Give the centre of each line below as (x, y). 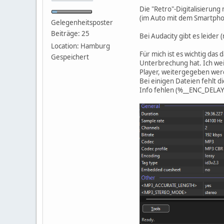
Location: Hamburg (80, 46)
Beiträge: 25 (70, 33)
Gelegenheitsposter (82, 22)
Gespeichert (70, 57)
